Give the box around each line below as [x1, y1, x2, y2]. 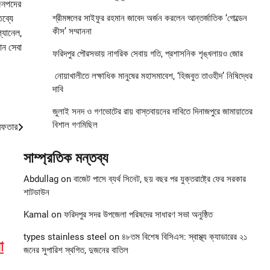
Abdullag [23, 174, 58, 185]
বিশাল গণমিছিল [52, 119, 98, 131]
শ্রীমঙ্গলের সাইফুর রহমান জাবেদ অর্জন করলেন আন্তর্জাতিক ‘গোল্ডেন [52, 13, 247, 24]
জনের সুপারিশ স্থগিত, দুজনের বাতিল [23, 245, 128, 256]
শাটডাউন [23, 187, 49, 198]
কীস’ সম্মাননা [52, 26, 92, 37]
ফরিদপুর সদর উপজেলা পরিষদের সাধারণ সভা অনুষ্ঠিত [63, 209, 213, 221]
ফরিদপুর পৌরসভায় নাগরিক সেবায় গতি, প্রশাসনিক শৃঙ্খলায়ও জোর [52, 48, 243, 60]
